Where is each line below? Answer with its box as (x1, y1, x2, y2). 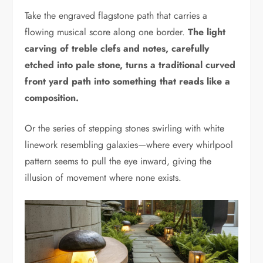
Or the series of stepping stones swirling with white (25, 122, 225, 136)
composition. (25, 91, 79, 105)
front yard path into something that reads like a (25, 75, 231, 89)
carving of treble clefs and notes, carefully (25, 42, 210, 56)
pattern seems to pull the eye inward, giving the (25, 154, 212, 168)
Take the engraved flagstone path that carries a (25, 9, 208, 23)
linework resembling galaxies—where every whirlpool (25, 138, 234, 152)
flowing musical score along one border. (25, 25, 188, 39)
